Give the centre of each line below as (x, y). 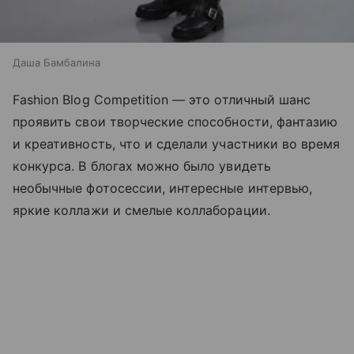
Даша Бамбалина (56, 63)
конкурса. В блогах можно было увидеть (142, 166)
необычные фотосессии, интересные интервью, (163, 188)
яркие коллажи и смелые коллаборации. (141, 211)
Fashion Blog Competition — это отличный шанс (162, 100)
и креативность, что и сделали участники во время (177, 144)
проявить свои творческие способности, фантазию (175, 122)
